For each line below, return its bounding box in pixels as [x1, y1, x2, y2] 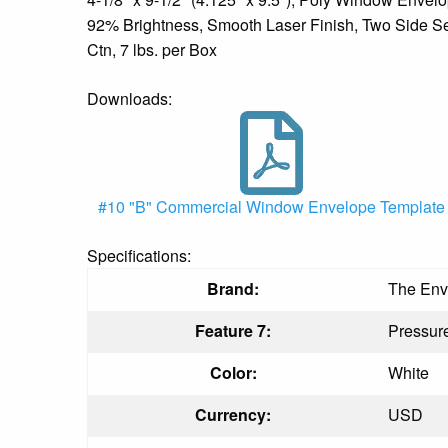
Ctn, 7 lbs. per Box [87, 37, 217, 61]
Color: [209, 360, 257, 384]
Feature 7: [195, 318, 271, 342]
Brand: [207, 276, 259, 300]
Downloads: [87, 86, 172, 110]
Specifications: [87, 243, 191, 267]
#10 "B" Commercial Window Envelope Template [98, 194, 446, 218]
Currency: [195, 402, 271, 426]
